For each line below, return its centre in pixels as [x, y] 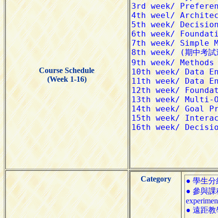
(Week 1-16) [67, 79]
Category [156, 179]
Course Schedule [67, 70]
